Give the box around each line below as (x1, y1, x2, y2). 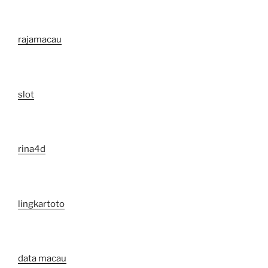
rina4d (18, 144, 45, 155)
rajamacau (18, 34, 62, 45)
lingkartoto (18, 198, 65, 209)
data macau (18, 253, 66, 264)
